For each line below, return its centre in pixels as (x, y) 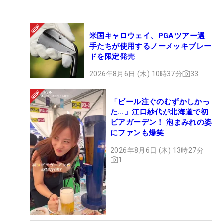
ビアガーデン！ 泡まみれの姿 (161, 122)
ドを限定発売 (112, 56)
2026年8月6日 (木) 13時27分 (157, 150)
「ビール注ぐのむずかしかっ (160, 101)
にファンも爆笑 (137, 133)
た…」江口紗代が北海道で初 (160, 112)
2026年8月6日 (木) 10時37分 (136, 74)
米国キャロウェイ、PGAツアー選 (147, 35)
